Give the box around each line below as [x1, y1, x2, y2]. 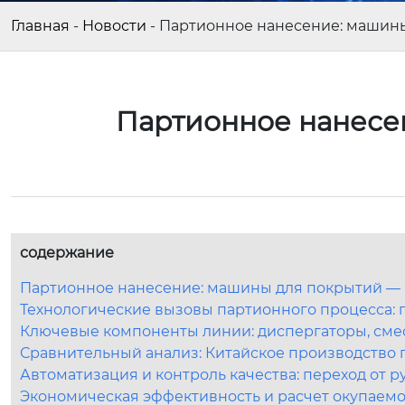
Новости [82, 17, 146, 34]
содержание [20, 244, 114, 261]
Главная [11, 17, 70, 34]
